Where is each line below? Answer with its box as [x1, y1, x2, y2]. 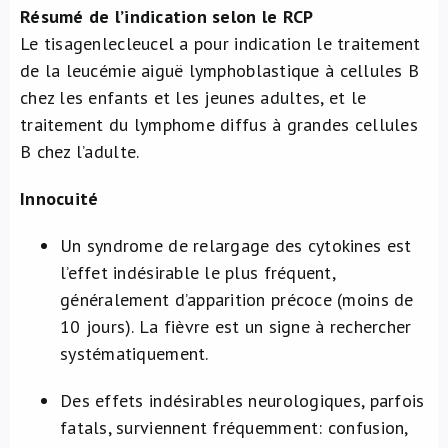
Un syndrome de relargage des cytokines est [60, 234, 412, 257]
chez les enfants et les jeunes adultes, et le [20, 86, 367, 109]
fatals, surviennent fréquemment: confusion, [60, 416, 408, 439]
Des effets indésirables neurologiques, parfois [60, 389, 425, 412]
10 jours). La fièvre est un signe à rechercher [60, 315, 412, 338]
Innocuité [20, 187, 99, 210]
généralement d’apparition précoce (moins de [60, 288, 414, 311]
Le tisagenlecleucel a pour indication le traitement [20, 32, 421, 55]
